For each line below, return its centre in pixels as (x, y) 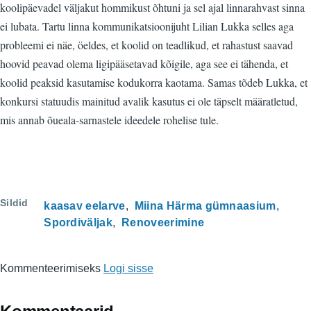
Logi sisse (128, 268)
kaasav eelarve (85, 206)
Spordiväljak (78, 222)
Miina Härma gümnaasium (205, 206)
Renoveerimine (163, 222)
